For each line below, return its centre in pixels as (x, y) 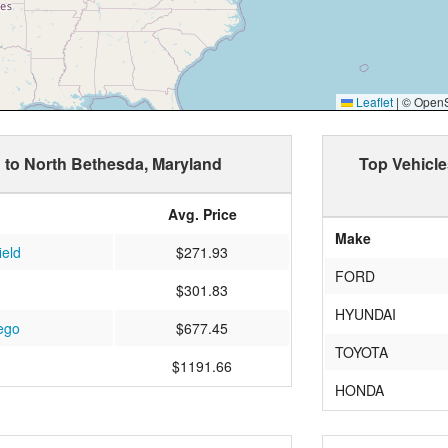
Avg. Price (202, 213)
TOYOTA (362, 351)
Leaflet (372, 101)
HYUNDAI (366, 313)
